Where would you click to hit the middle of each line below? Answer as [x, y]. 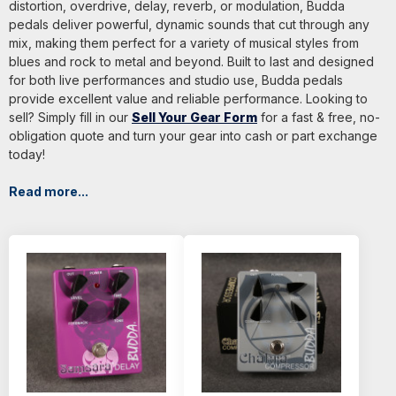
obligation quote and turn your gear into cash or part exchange [193, 136]
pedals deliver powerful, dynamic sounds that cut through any [189, 25]
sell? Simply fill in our [70, 118]
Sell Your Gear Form [194, 118]
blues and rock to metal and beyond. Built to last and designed [191, 62]
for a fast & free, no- [319, 118]
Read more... [49, 192]
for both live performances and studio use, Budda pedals [176, 80]
